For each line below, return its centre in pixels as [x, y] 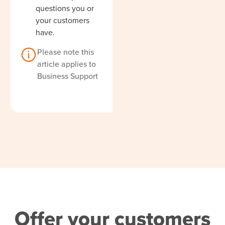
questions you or [65, 9]
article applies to [67, 64]
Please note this [66, 52]
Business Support [68, 76]
